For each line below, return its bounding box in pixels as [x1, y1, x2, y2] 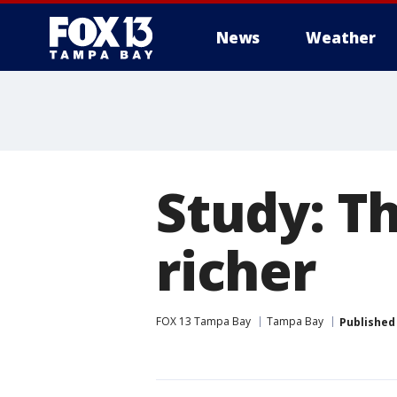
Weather [306, 27, 376, 48]
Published [339, 314, 395, 330]
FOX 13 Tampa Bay [156, 314, 251, 329]
